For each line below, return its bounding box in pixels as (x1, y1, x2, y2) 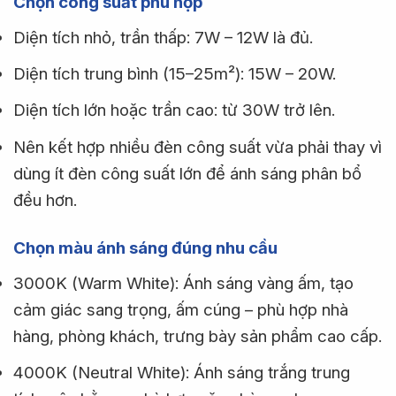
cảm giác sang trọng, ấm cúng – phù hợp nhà (13, 299, 348, 320)
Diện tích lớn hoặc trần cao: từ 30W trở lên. (13, 100, 335, 121)
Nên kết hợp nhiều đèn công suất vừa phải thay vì (13, 136, 382, 157)
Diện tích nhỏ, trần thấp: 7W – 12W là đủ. (13, 27, 313, 48)
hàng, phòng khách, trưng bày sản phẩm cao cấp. (13, 325, 382, 346)
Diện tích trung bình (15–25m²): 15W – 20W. (13, 64, 336, 85)
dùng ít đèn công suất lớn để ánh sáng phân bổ (13, 163, 362, 184)
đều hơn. (13, 189, 77, 210)
